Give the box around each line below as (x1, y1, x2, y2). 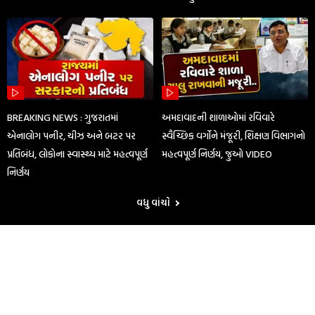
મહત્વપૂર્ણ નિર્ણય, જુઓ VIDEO (162, 146, 273, 162)
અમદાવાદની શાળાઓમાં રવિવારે (162, 110, 276, 125)
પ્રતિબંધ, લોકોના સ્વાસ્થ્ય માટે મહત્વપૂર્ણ (7, 146, 148, 162)
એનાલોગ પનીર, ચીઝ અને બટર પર (7, 128, 136, 143)
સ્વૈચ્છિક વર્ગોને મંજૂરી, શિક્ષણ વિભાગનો (162, 128, 306, 143)
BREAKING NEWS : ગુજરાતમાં (7, 110, 118, 125)
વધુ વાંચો (136, 195, 172, 210)
